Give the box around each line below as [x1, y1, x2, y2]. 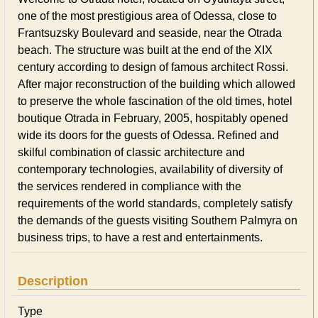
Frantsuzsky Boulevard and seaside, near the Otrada [18, 27, 282, 39]
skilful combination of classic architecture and [18, 146, 245, 158]
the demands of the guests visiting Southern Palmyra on [18, 214, 297, 226]
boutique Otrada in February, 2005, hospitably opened [18, 112, 288, 124]
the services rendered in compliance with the [18, 180, 241, 192]
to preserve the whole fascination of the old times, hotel [18, 95, 292, 107]
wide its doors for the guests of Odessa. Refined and [18, 129, 279, 141]
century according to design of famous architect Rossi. [18, 61, 288, 73]
